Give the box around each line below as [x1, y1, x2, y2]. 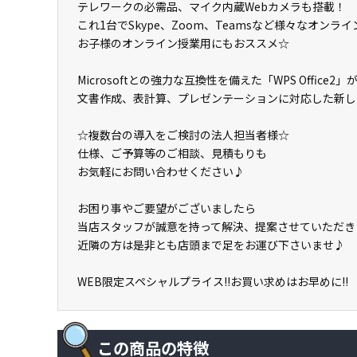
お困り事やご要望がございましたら [77, 200, 256, 216]
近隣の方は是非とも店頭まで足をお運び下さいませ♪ [77, 237, 345, 253]
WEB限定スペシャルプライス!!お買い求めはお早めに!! [77, 273, 348, 289]
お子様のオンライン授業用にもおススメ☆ [77, 35, 289, 51]
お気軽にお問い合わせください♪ [77, 163, 245, 179]
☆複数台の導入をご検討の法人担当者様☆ [77, 127, 289, 143]
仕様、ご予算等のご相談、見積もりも [77, 145, 267, 161]
